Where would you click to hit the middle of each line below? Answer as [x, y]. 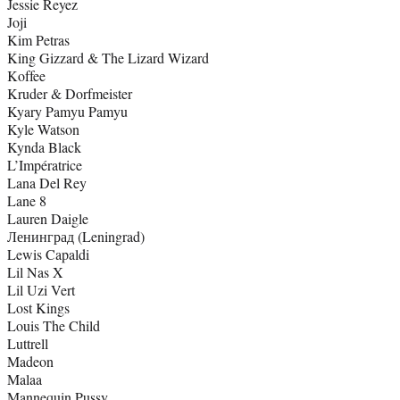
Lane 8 [27, 201]
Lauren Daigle [48, 219]
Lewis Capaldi [48, 254]
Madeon [30, 362]
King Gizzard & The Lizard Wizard [108, 58]
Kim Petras [38, 40]
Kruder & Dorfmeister [70, 94]
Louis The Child [54, 326]
